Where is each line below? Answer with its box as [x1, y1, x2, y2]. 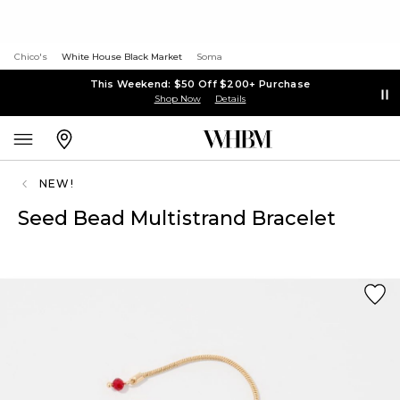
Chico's [14, 51, 47, 62]
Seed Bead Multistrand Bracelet [18, 206, 336, 230]
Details [214, 92, 246, 104]
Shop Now [154, 92, 201, 104]
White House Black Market [62, 51, 182, 62]
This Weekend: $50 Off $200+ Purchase [89, 77, 311, 90]
